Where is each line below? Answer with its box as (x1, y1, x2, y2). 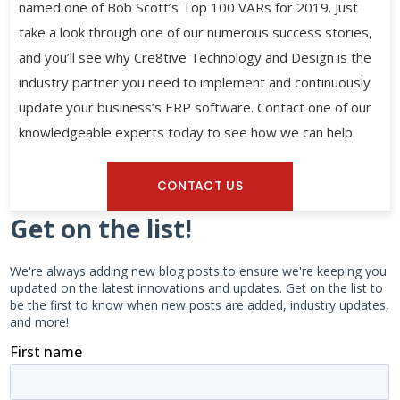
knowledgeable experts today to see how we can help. (19, 123, 356, 142)
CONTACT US (156, 178, 244, 195)
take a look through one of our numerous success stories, (19, 23, 373, 42)
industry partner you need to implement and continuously (19, 73, 371, 92)
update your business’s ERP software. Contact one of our (19, 98, 372, 117)
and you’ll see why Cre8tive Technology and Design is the (19, 48, 372, 67)
